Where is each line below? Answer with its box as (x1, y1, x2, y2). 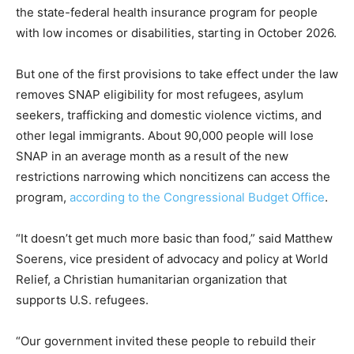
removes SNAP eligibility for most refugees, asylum (16, 87, 303, 102)
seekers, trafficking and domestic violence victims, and (16, 107, 322, 122)
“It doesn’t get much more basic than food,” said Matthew (16, 231, 333, 246)
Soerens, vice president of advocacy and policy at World (16, 251, 328, 266)
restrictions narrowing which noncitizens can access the (16, 169, 330, 184)
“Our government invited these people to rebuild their (16, 333, 316, 348)
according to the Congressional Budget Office (70, 190, 325, 205)
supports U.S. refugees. (16, 292, 149, 307)
